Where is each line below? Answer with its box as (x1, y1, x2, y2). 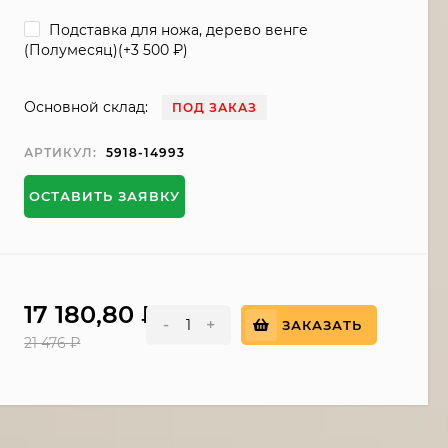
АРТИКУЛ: (24, 145, 98, 161)
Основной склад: (24, 98, 149, 117)
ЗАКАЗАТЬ (282, 317, 363, 334)
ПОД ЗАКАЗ (172, 100, 258, 116)
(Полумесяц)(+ (24, 41, 132, 60)
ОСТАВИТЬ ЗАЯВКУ (29, 188, 181, 205)
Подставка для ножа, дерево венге (45, 20, 309, 39)
